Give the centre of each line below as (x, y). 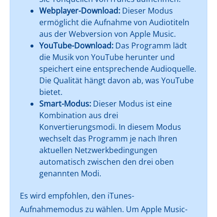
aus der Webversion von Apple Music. (108, 34)
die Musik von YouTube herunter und (107, 57)
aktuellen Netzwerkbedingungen (98, 150)
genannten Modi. (70, 173)
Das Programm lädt (150, 45)
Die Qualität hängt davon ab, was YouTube (116, 80)
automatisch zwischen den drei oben (107, 162)
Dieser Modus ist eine (132, 103)
